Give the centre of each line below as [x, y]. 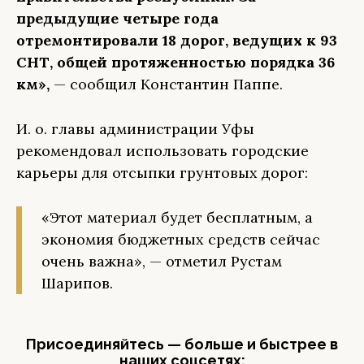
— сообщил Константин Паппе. [168, 84]
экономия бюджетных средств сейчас [181, 239]
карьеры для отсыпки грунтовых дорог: [162, 173]
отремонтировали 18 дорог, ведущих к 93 [177, 40]
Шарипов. [77, 283]
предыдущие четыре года [117, 18]
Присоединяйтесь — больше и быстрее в [182, 344]
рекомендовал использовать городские [162, 151]
